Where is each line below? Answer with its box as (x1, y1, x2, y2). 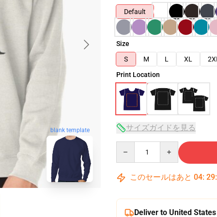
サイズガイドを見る (126, 123, 196, 132)
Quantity (116, 142, 142, 150)
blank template (50, 127, 90, 134)
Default (124, 8, 146, 15)
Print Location (116, 71, 160, 78)
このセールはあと (128, 172, 194, 182)
